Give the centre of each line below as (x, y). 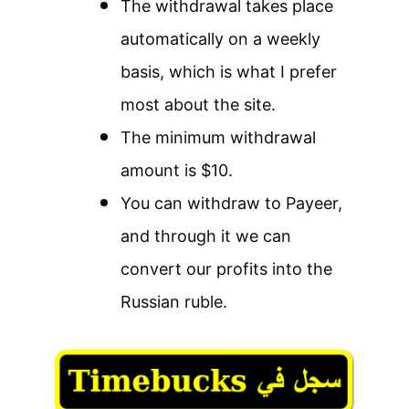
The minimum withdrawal (218, 137)
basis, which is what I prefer (229, 71)
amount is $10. (177, 170)
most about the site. (198, 104)
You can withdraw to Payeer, (231, 203)
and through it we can (206, 236)
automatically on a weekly (220, 38)
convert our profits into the (226, 268)
